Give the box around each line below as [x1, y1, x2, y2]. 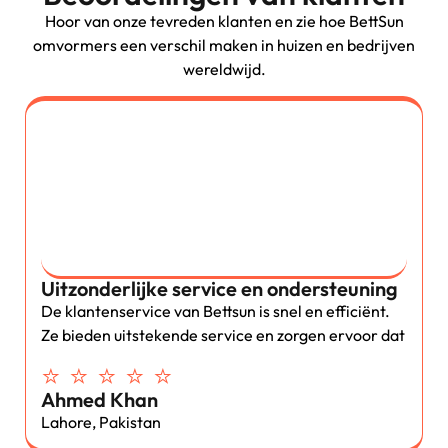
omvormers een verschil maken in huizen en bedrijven [33, 35, 415, 56]
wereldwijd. [182, 59, 266, 80]
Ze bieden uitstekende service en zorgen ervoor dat [41, 325, 405, 346]
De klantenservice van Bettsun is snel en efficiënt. [41, 301, 390, 322]
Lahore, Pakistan [41, 411, 161, 432]
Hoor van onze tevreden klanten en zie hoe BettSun [44, 11, 404, 32]
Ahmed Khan [41, 386, 158, 412]
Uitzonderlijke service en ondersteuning [41, 276, 398, 302]
